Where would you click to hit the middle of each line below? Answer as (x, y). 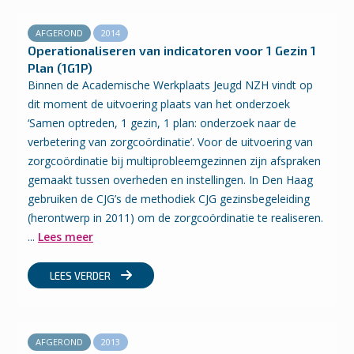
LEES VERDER (81, 276)
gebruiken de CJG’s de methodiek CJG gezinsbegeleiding (169, 199)
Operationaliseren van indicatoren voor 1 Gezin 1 (172, 50)
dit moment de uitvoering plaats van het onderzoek (159, 104)
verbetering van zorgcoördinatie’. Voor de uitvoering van (170, 142)
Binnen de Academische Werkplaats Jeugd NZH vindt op (170, 85)
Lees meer (66, 237)
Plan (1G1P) (60, 68)
